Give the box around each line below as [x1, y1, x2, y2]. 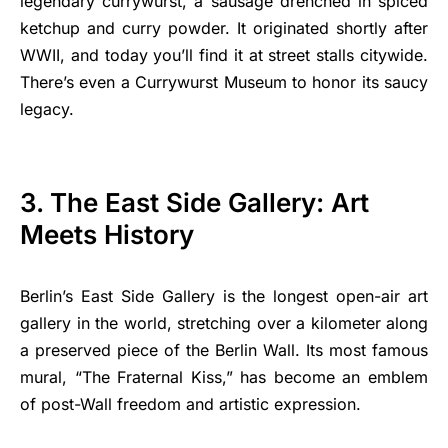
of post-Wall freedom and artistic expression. [20, 394, 361, 414]
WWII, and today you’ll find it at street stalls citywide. [20, 45, 428, 65]
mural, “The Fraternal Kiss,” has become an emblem [20, 367, 428, 387]
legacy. [20, 99, 74, 119]
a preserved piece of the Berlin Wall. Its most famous [20, 340, 428, 360]
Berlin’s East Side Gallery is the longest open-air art [20, 286, 428, 306]
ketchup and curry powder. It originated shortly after [20, 18, 428, 38]
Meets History [20, 219, 194, 250]
